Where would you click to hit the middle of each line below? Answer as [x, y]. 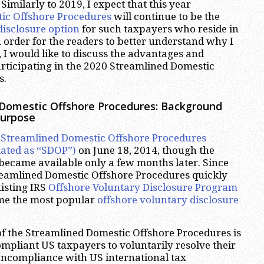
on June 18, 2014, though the [145, 150]
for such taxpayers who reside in [159, 29]
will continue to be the [166, 17]
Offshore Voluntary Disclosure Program [143, 187]
